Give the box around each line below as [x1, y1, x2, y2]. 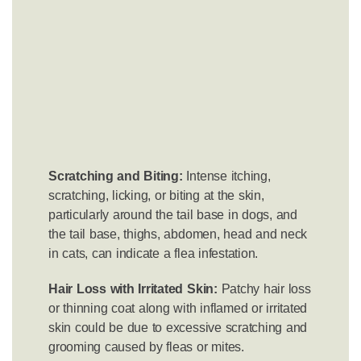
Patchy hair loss [217, 282, 311, 296]
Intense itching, [182, 169, 271, 183]
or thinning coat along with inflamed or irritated [48, 301, 308, 315]
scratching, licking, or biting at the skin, [48, 189, 264, 202]
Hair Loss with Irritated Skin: [48, 282, 218, 296]
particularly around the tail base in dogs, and [48, 208, 297, 222]
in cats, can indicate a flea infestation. [48, 247, 259, 260]
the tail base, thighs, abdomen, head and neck [48, 227, 308, 241]
